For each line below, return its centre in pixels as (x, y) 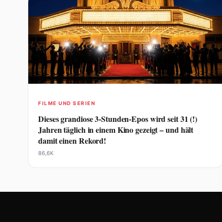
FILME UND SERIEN (67, 103)
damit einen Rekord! (72, 140)
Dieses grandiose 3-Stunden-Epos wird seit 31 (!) (118, 119)
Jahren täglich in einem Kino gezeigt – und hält (116, 130)
